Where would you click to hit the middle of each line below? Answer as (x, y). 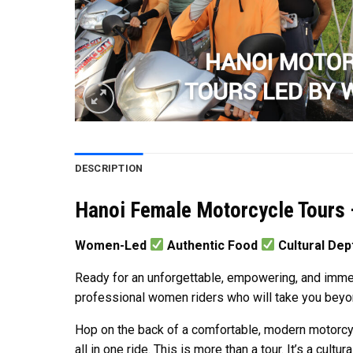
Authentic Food (212, 245)
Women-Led (112, 245)
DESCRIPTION (109, 168)
